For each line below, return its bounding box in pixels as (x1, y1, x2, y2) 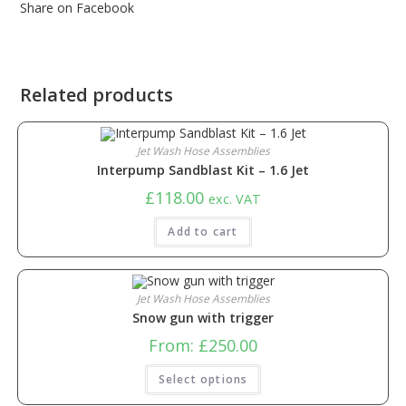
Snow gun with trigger (132, 308, 274, 326)
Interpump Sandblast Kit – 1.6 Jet (97, 161, 309, 179)
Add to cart (168, 224, 238, 240)
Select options (158, 371, 248, 387)
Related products (20, 82, 174, 107)
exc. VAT (208, 190, 261, 208)
